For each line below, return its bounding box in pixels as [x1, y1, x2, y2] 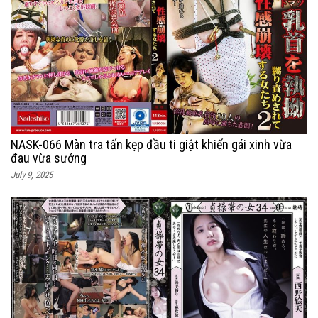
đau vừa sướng [11, 150, 87, 165]
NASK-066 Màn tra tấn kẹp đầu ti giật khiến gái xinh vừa [11, 136, 292, 152]
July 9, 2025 [11, 169, 53, 180]
